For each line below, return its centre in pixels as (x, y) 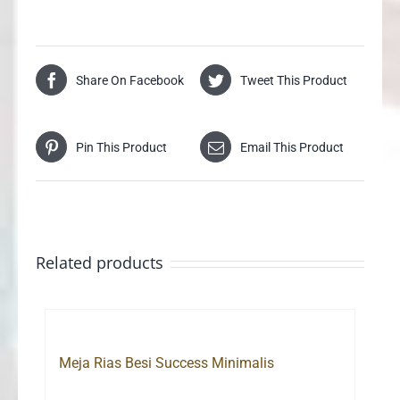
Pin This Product (121, 147)
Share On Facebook (130, 80)
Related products (100, 263)
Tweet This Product (294, 80)
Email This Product (292, 147)
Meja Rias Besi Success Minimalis (167, 363)
